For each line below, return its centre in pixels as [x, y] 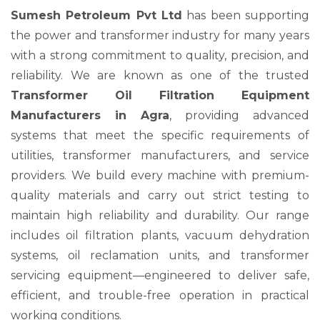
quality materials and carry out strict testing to [160, 195]
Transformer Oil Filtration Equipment [160, 95]
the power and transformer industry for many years [160, 35]
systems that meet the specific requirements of [160, 135]
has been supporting [246, 15]
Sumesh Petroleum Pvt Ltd [96, 15]
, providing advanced [239, 115]
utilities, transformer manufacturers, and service [160, 155]
